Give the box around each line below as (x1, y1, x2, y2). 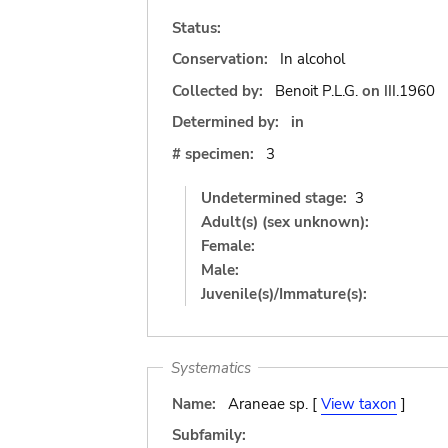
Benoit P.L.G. (274, 80, 358, 101)
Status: (172, 17, 221, 38)
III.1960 (383, 80, 435, 101)
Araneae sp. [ (227, 393, 321, 414)
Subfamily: (172, 425, 246, 445)
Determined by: (172, 112, 279, 132)
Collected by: (172, 80, 267, 101)
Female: (201, 235, 255, 256)
